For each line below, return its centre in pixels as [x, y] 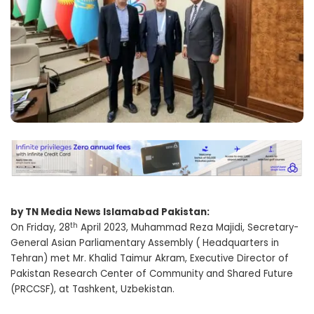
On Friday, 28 [40, 228]
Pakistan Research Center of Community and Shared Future [152, 274]
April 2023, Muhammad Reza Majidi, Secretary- [188, 228]
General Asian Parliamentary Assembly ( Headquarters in [145, 243]
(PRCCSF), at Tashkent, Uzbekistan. [93, 289]
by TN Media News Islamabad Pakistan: [110, 212]
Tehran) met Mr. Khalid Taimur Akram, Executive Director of [150, 259]
